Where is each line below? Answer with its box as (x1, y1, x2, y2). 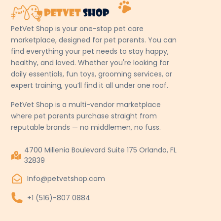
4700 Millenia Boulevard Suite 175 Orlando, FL (24, 145, 177, 155)
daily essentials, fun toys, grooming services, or (11, 69, 173, 79)
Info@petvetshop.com (27, 174, 106, 184)
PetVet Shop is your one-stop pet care (11, 24, 144, 34)
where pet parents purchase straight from (11, 111, 157, 121)
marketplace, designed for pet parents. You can (11, 35, 177, 45)
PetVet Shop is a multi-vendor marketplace (11, 100, 161, 110)
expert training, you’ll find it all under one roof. (11, 80, 169, 91)
